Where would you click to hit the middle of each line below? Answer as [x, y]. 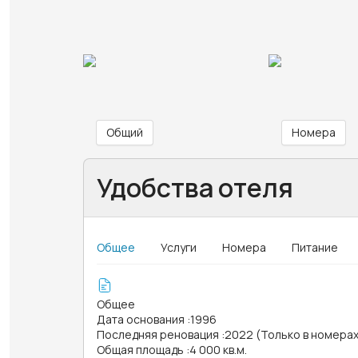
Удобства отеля [195, 187]
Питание [315, 247]
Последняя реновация [158, 334]
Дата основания [141, 319]
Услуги [179, 247]
